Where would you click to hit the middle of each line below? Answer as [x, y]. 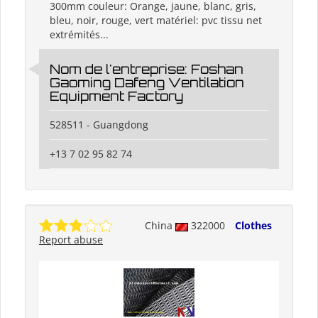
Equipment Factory [116, 96]
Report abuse [71, 240]
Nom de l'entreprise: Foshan [147, 69]
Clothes [253, 226]
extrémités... [79, 35]
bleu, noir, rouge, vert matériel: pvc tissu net [156, 21]
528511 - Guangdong [99, 125]
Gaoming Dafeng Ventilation [147, 83]
